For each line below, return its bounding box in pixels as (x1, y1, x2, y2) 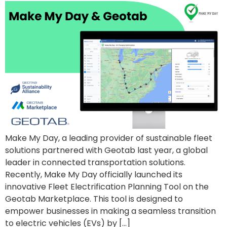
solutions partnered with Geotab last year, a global (5, 144, 208, 156)
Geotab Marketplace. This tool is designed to (5, 193, 183, 205)
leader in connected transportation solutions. (5, 156, 187, 168)
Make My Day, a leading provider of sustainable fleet (5, 132, 212, 144)
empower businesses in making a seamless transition (5, 205, 216, 217)
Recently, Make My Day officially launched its (5, 168, 182, 180)
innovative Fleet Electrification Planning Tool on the (5, 180, 209, 193)
